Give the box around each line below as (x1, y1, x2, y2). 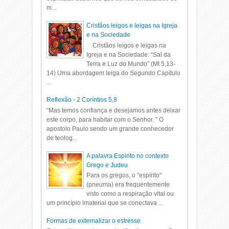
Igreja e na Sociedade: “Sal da (86, 51, 171, 58)
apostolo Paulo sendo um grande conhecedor (47, 125, 174, 132)
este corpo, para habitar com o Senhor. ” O (47, 116, 164, 123)
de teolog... (47, 134, 78, 142)
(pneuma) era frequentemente (86, 180, 170, 188)
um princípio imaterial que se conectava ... (47, 199, 164, 207)
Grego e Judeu (86, 161, 128, 169)
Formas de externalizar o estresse (47, 217, 141, 224)
